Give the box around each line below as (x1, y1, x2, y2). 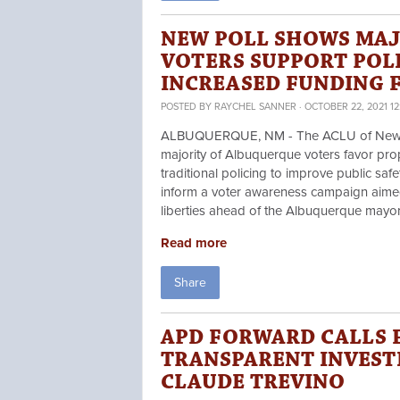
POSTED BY (161, 101, 214, 113)
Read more (161, 235, 227, 252)
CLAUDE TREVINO (161, 369, 345, 396)
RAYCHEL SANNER (214, 101, 296, 113)
